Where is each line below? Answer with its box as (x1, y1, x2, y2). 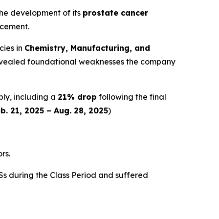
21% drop (58, 92, 97, 102)
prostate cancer (83, 8, 148, 18)
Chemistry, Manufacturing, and (24, 43, 150, 53)
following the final (97, 92, 166, 102)
